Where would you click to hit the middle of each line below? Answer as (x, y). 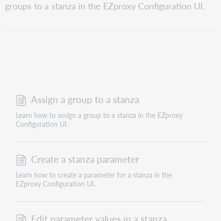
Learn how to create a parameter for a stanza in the (93, 175)
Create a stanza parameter (85, 159)
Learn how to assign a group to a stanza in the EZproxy (99, 115)
